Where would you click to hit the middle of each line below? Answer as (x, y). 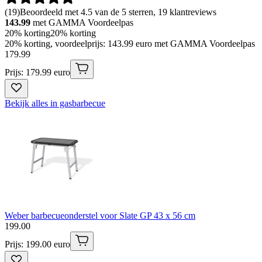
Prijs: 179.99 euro (37, 72)
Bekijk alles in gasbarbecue (55, 103)
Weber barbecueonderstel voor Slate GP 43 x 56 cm (100, 215)
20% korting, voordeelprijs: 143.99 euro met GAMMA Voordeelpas (130, 43)
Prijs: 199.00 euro (37, 244)
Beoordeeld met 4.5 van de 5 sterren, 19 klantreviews (118, 12)
